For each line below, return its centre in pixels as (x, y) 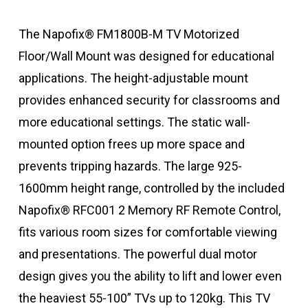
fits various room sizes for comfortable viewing (147, 232)
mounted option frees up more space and (131, 144)
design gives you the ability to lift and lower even (150, 276)
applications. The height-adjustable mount (133, 78)
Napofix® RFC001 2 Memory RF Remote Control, (149, 210)
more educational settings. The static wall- (134, 122)
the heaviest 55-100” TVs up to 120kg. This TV (144, 298)
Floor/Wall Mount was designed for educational (146, 56)
